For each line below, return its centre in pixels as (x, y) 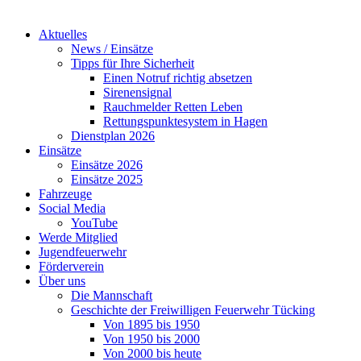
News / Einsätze (112, 49)
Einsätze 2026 (107, 165)
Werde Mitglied (78, 237)
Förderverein (71, 266)
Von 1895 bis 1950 (151, 324)
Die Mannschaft (112, 295)
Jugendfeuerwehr (83, 252)
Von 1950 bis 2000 (151, 339)
